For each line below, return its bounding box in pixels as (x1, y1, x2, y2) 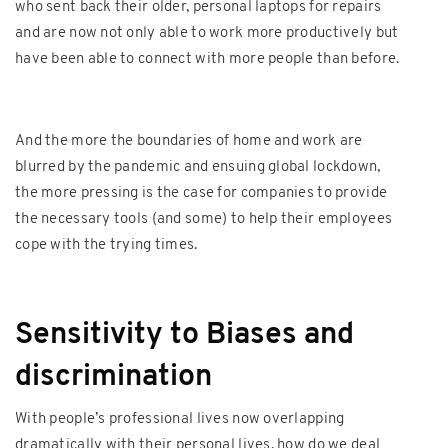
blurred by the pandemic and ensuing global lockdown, (15, 159, 381, 175)
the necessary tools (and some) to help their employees (15, 211, 393, 227)
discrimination (15, 361, 212, 393)
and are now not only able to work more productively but (15, 25, 399, 41)
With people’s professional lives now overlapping (15, 411, 345, 427)
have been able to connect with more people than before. (15, 51, 400, 67)
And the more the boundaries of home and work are (15, 133, 363, 149)
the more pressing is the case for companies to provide (15, 185, 388, 201)
